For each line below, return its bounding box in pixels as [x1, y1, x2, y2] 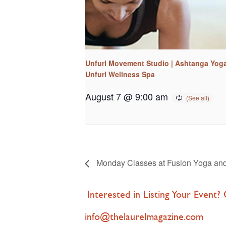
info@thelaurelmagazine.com [85, 208, 203, 223]
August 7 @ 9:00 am [85, 89, 168, 103]
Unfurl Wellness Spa [85, 69, 155, 79]
